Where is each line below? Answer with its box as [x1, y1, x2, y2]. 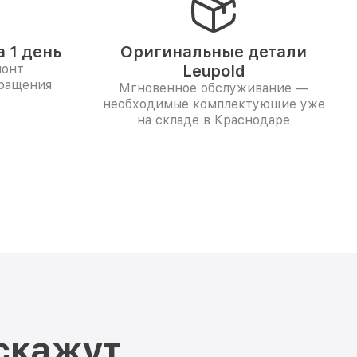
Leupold [182, 61, 245, 80]
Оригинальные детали [120, 42, 307, 61]
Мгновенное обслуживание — [119, 80, 308, 96]
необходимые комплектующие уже [102, 96, 325, 112]
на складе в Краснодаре [137, 112, 290, 127]
